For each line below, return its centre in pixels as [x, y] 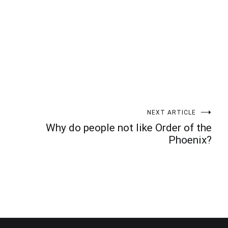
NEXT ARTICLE [172, 112]
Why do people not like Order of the [129, 127]
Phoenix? [190, 140]
